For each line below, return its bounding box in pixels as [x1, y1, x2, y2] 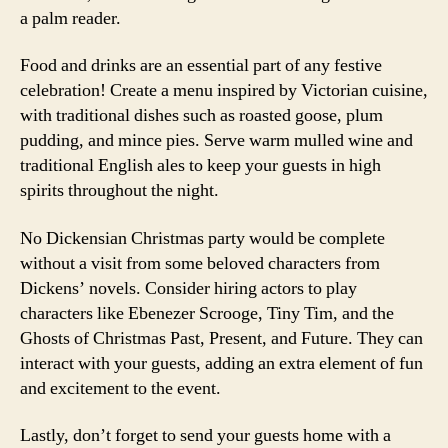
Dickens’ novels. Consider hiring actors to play [20, 276, 357, 300]
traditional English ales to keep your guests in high [20, 154, 381, 177]
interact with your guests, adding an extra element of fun [20, 351, 423, 375]
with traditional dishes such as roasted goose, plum [20, 104, 383, 127]
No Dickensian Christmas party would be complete [20, 226, 385, 250]
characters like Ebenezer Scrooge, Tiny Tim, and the [20, 301, 394, 325]
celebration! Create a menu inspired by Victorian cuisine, [20, 79, 428, 102]
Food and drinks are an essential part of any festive [20, 54, 382, 77]
